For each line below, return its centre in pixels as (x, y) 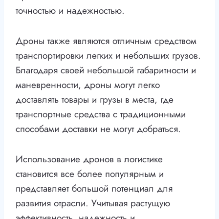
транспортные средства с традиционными (101, 114)
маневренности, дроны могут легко (88, 85)
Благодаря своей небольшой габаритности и (106, 70)
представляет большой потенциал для (94, 189)
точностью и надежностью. (70, 11)
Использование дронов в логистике (89, 159)
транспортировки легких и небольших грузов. (108, 56)
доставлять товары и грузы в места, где (95, 100)
